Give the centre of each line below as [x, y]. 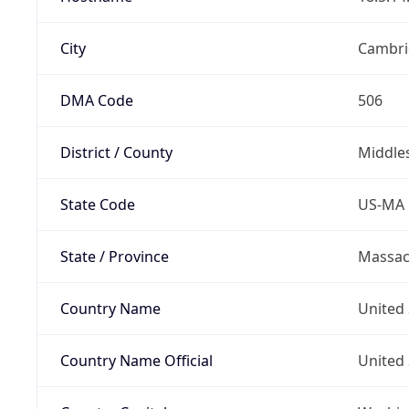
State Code [97, 204]
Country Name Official [136, 360]
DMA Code [96, 100]
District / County [116, 152]
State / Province [114, 256]
